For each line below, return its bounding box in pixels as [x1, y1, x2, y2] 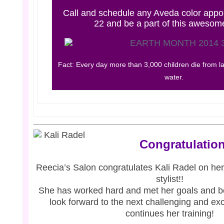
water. [164, 73, 184, 81]
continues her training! [125, 208, 214, 218]
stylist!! [156, 174, 184, 184]
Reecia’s [36, 162, 71, 172]
